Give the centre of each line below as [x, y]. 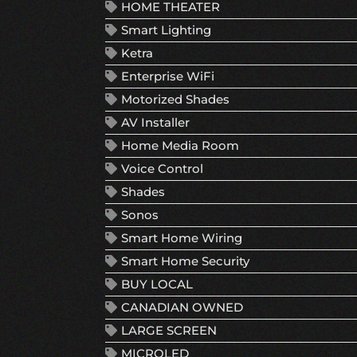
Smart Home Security [185, 261]
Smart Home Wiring [182, 238]
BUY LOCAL [157, 284]
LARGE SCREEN [169, 331]
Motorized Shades [175, 100]
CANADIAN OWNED [182, 308]
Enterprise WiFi [168, 76]
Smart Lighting [166, 30]
